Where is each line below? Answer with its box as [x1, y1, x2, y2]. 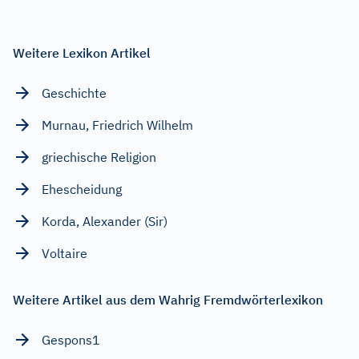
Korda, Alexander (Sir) [42, 213, 167, 230]
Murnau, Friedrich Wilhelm [42, 117, 193, 134]
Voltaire [42, 245, 87, 262]
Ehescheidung [42, 181, 122, 198]
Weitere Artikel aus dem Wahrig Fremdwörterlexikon [13, 292, 323, 309]
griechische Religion [42, 149, 156, 166]
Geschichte [42, 85, 107, 102]
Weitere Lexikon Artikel [13, 45, 151, 62]
